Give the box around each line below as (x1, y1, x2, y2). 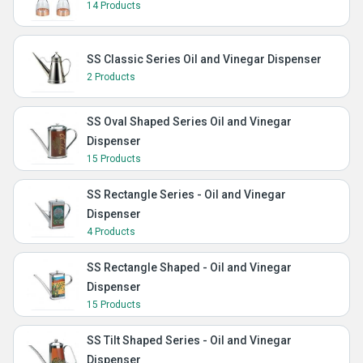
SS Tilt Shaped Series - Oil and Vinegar (87, 334, 292, 347)
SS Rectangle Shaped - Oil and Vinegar (87, 261, 292, 274)
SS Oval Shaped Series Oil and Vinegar (87, 115, 292, 128)
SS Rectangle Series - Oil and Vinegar (87, 188, 286, 201)
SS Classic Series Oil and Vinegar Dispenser (87, 53, 322, 66)
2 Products (87, 71, 135, 83)
